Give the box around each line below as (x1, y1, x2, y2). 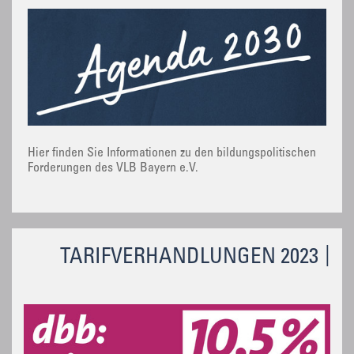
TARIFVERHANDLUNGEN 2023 (60, 247, 318, 269)
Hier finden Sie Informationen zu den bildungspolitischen (28, 147, 316, 160)
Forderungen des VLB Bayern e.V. (28, 162, 198, 175)
